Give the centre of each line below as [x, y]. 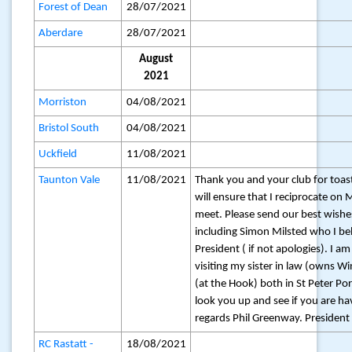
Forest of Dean [73, 7]
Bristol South [69, 128]
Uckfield [58, 154]
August [156, 59]
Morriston [63, 103]
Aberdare [61, 33]
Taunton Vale [70, 180]
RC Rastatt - [66, 345]
